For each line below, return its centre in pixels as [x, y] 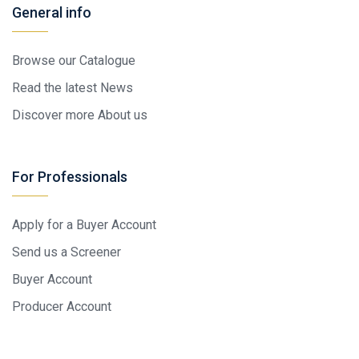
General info [52, 12]
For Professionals [70, 176]
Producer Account [62, 306]
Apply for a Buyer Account [84, 224]
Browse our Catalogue [74, 60]
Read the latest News [73, 87]
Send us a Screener [67, 252]
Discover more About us [80, 115]
